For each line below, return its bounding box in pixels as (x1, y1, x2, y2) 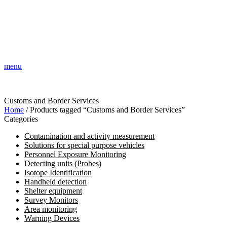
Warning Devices (24, 214, 80, 222)
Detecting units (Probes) (24, 159, 101, 168)
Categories (4, 115, 38, 123)
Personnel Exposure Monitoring (24, 150, 126, 159)
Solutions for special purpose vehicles (24, 141, 144, 149)
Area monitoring (24, 205, 77, 213)
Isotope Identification (24, 168, 92, 177)
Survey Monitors (24, 196, 78, 204)
